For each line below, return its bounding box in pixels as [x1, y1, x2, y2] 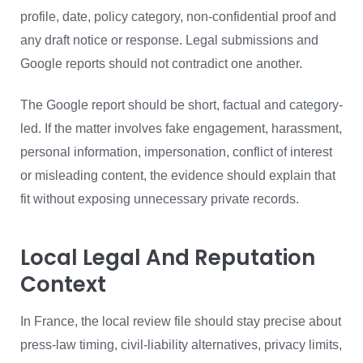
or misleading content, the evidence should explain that [20, 168, 335, 182]
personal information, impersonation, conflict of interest [20, 144, 332, 159]
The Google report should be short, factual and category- [20, 97, 343, 112]
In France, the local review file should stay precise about [20, 314, 341, 328]
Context [20, 269, 106, 299]
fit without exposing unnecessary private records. [20, 191, 299, 206]
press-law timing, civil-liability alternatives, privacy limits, [20, 337, 342, 352]
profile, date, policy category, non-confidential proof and [20, 9, 336, 23]
